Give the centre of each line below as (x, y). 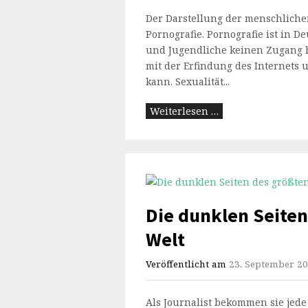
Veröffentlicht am (187, 264)
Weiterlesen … (184, 111)
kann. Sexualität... (188, 81)
